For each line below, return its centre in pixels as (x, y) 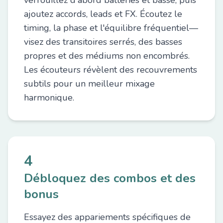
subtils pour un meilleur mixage (89, 84)
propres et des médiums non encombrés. (107, 56)
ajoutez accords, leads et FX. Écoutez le (103, 14)
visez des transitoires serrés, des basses (103, 42)
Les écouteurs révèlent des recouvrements (111, 70)
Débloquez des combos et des (110, 178)
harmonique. (49, 98)
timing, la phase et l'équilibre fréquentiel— (111, 28)
